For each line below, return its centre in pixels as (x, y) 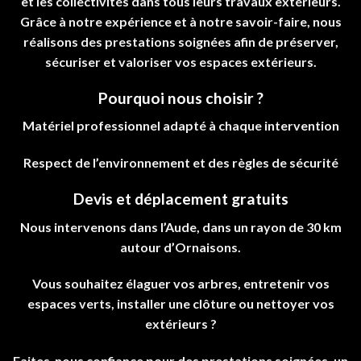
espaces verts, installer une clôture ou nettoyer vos (180, 304)
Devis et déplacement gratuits (180, 198)
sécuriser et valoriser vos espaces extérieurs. (180, 61)
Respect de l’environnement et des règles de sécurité (180, 163)
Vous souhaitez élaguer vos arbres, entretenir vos (180, 284)
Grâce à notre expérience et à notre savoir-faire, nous (180, 21)
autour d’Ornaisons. (180, 247)
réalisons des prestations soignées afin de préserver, (180, 41)
